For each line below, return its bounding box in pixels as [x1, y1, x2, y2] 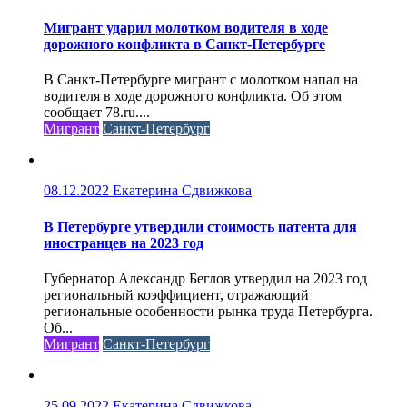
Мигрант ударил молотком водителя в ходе [44, 20, 328, 36]
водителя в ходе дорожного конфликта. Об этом [44, 88, 342, 104]
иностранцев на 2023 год [44, 234, 203, 251]
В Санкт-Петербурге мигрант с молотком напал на [44, 72, 358, 88]
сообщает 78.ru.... [44, 104, 150, 121]
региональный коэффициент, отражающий [44, 286, 309, 303]
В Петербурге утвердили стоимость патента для [44, 218, 357, 234]
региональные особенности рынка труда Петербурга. [44, 303, 372, 319]
